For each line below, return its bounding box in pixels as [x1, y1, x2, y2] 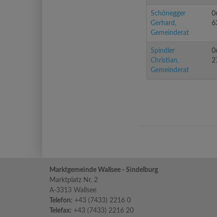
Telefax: [49, 207, 72, 214]
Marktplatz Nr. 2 [49, 177, 98, 184]
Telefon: [49, 197, 73, 204]
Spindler [151, 47, 175, 54]
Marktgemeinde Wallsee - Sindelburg [49, 167, 158, 173]
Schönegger [151, 10, 186, 17]
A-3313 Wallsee [49, 187, 96, 194]
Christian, [151, 57, 179, 64]
